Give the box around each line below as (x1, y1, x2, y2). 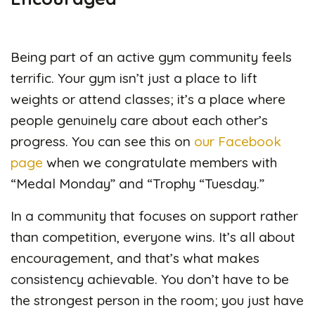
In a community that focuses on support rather (11, 207, 298, 224)
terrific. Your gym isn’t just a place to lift (11, 69, 257, 86)
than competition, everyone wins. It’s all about (11, 228, 295, 245)
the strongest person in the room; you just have (11, 291, 304, 309)
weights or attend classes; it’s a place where (11, 90, 285, 108)
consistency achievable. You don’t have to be (11, 270, 289, 288)
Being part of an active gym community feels (11, 48, 292, 65)
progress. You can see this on (11, 132, 194, 150)
